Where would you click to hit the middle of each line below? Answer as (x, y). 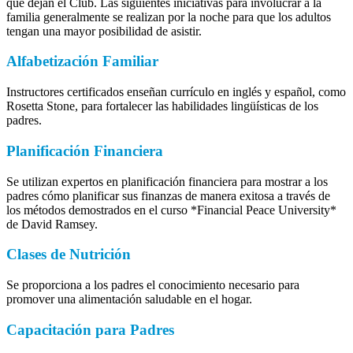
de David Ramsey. (52, 224)
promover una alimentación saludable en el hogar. (129, 299)
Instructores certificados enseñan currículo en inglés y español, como (176, 92)
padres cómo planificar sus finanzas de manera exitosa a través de (168, 195)
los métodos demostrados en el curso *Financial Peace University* (171, 210)
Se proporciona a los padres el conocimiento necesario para (153, 285)
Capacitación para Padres (90, 329)
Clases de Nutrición (69, 255)
